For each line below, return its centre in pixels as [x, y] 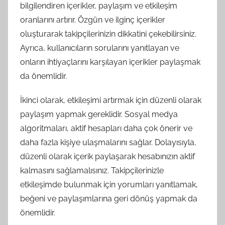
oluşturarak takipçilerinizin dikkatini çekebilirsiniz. [108, 34]
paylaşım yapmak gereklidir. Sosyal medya [99, 114]
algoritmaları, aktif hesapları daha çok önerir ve [106, 128]
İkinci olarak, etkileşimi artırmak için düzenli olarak [111, 100]
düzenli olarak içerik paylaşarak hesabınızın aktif [107, 156]
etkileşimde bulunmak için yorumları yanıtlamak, [109, 185]
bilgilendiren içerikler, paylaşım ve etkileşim [99, 6]
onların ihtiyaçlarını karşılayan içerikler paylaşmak [110, 62]
